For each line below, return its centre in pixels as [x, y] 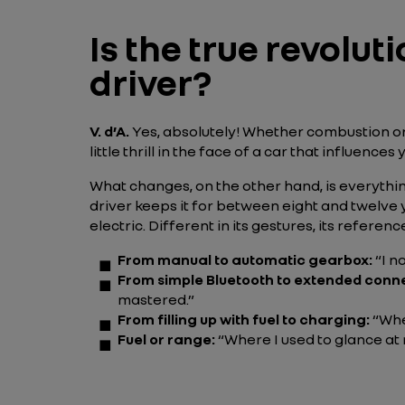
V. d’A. [109, 131]
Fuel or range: [168, 339]
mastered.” [157, 299]
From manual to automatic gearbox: [246, 259]
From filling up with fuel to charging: [245, 319]
